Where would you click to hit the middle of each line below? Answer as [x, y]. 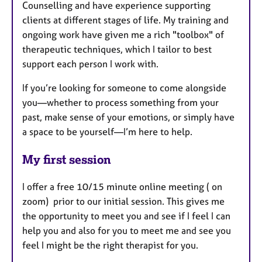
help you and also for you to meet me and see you [127, 230]
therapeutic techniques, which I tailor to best [117, 49]
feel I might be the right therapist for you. [111, 245]
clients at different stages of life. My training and [125, 20]
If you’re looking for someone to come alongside [124, 88]
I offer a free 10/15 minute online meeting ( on [122, 186]
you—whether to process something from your [120, 103]
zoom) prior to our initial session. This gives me [123, 201]
